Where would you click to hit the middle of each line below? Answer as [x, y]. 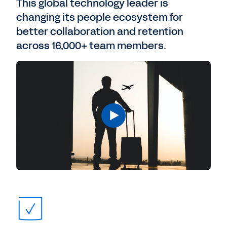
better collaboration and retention [100, 31]
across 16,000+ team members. [91, 46]
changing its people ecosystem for [100, 17]
